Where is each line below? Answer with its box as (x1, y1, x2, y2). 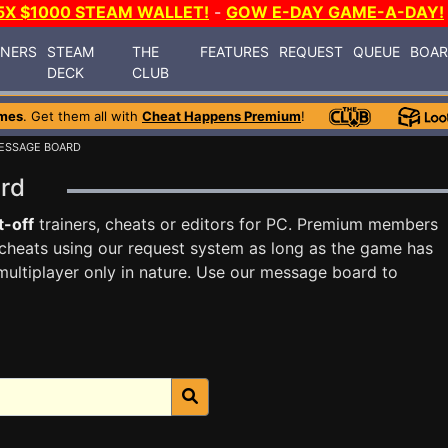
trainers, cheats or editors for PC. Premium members (34, 214, 438, 234)
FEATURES (200, 42, 270, 60)
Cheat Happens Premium (142, 108, 301, 124)
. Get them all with (23, 108, 142, 124)
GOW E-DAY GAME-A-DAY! (226, 2, 444, 22)
